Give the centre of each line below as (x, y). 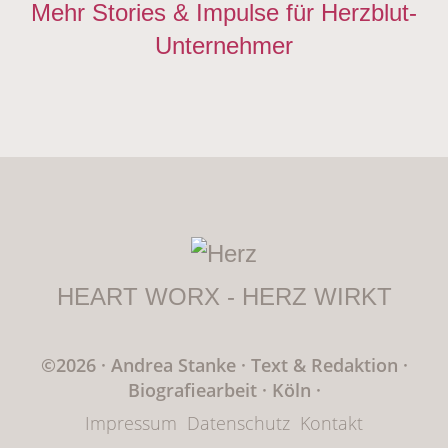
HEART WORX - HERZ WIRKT (224, 296)
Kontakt (331, 423)
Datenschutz (238, 423)
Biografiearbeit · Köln (221, 390)
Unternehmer (224, 45)
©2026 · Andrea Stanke (138, 365)
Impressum (131, 423)
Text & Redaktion (326, 365)
